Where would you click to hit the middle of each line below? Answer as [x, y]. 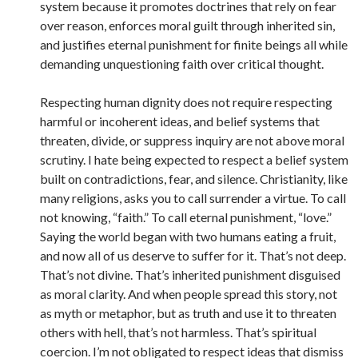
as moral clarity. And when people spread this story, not [189, 294]
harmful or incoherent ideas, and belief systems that [180, 121]
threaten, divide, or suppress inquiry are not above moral [192, 140]
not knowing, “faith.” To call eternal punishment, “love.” [186, 217]
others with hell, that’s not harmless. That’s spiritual [178, 332]
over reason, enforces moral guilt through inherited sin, [187, 25]
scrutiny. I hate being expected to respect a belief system [194, 159]
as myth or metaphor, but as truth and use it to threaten [188, 313]
